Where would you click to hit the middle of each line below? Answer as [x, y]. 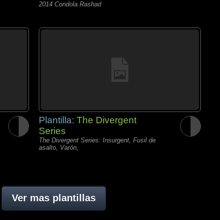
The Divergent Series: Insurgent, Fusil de [97, 140]
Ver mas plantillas [54, 198]
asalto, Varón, [59, 148]
